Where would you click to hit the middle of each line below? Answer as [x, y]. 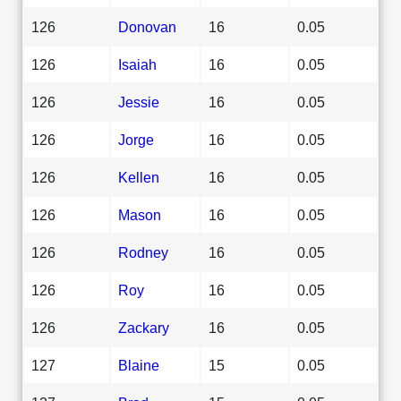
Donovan [147, 26]
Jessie [139, 102]
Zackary [144, 327]
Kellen [139, 177]
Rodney [143, 252]
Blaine [139, 365]
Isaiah [137, 64]
